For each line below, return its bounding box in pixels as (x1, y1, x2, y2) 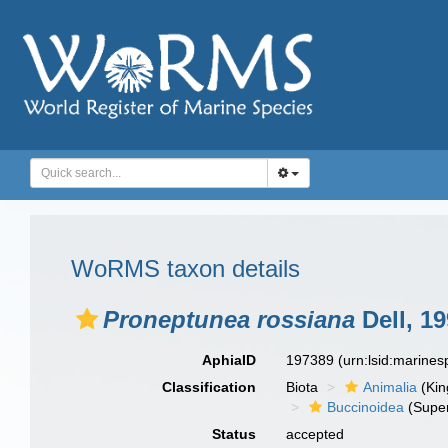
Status (212, 426, 257, 442)
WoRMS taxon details (71, 255, 300, 282)
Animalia (363, 379, 418, 395)
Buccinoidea (327, 399, 405, 415)
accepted (286, 426, 345, 442)
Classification (162, 379, 257, 395)
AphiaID (202, 352, 257, 368)
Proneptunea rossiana (103, 306, 355, 333)
